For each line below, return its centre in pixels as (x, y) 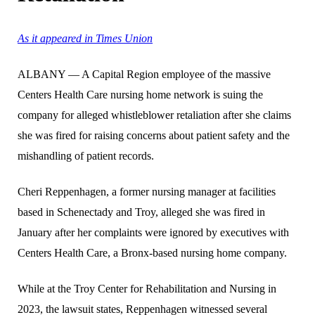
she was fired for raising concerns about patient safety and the (154, 135)
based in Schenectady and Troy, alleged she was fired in (141, 212)
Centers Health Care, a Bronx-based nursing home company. (152, 252)
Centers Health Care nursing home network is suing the (140, 94)
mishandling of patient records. (86, 155)
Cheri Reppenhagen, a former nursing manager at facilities (147, 191)
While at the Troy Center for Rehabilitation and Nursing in (147, 288)
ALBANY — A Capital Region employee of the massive (144, 74)
